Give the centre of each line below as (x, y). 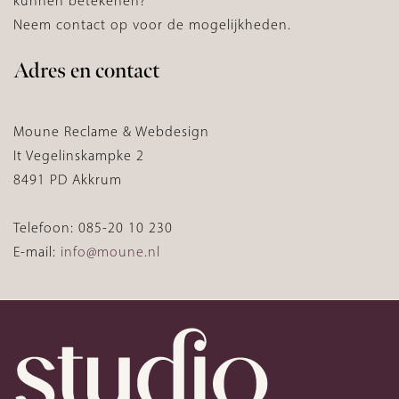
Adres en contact (86, 70)
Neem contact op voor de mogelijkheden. (152, 24)
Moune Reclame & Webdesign (111, 131)
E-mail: (37, 251)
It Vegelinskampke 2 (79, 155)
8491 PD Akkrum (68, 179)
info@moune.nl (110, 251)
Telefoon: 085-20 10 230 (93, 227)
